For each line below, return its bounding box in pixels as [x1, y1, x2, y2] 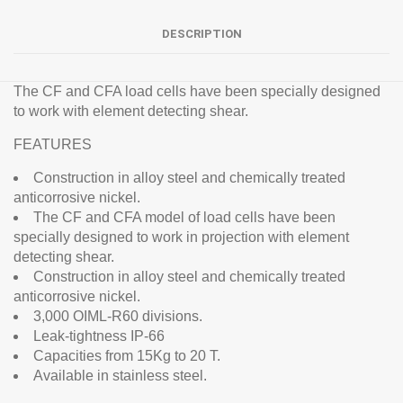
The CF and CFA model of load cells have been [33, 209, 336, 225]
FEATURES [13, 136, 92, 152]
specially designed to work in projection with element [13, 228, 349, 245]
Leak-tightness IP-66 [33, 327, 165, 344]
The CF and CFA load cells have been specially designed [13, 83, 381, 99]
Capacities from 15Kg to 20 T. [33, 347, 220, 363]
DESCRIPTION [161, 26, 242, 40]
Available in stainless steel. [33, 367, 207, 383]
